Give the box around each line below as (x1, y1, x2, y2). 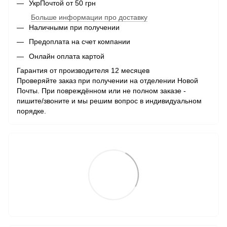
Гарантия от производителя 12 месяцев (17, 66, 149, 75)
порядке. (17, 107, 46, 116)
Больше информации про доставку (31, 13, 147, 21)
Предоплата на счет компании (29, 37, 130, 46)
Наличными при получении (29, 23, 120, 31)
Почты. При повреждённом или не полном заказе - (17, 87, 186, 95)
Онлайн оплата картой (29, 52, 104, 60)
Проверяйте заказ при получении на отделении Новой (17, 77, 198, 85)
